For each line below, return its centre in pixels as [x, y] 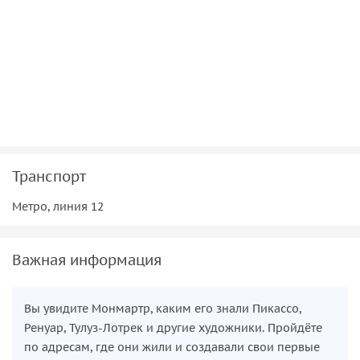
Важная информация [87, 260]
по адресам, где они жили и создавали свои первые [172, 347]
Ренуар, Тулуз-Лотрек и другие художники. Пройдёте [173, 327]
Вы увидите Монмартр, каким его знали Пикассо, [163, 308]
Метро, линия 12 [58, 206]
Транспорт [49, 176]
